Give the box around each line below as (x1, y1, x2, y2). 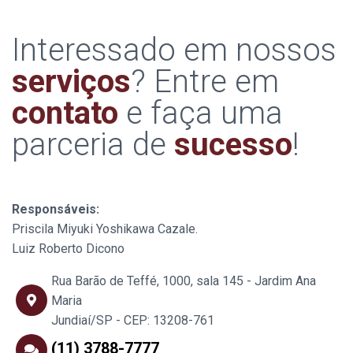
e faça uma (118, 94, 283, 132)
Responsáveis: (12, 201, 99, 217)
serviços (12, 62, 131, 100)
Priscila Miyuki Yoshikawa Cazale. (12, 221, 198, 236)
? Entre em (131, 62, 279, 100)
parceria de (12, 125, 174, 163)
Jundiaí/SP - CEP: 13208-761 (51, 312, 214, 328)
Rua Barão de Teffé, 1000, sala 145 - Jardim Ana (51, 273, 316, 288)
